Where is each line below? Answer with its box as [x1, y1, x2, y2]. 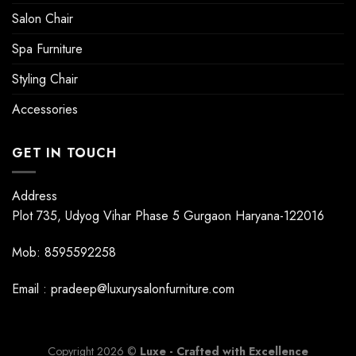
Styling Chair [12, 69, 78, 88]
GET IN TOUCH [12, 143, 117, 162]
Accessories [12, 99, 78, 118]
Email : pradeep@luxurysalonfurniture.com [12, 279, 234, 298]
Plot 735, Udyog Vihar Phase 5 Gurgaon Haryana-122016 [12, 207, 324, 226]
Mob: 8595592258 [12, 242, 116, 261]
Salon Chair [12, 9, 73, 28]
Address [12, 187, 57, 206]
